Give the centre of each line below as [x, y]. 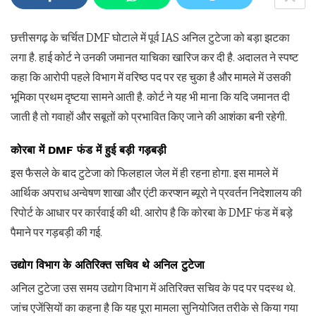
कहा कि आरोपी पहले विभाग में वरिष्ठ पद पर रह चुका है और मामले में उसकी [151, 78]
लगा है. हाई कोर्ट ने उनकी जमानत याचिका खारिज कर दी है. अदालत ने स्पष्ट [154, 58]
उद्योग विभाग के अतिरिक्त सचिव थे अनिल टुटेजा [108, 265]
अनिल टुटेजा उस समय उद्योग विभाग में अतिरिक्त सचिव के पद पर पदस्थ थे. [153, 288]
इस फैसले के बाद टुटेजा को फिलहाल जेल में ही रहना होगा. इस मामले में [144, 173]
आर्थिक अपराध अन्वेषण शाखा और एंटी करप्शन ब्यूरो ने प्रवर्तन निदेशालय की [156, 193]
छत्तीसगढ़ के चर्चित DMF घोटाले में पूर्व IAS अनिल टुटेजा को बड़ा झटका [150, 38]
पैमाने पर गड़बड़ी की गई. [56, 232]
